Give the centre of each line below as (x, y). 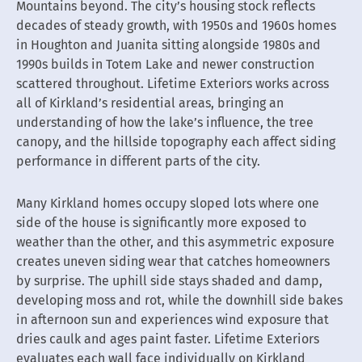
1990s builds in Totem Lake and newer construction (165, 64)
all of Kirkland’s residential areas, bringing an (150, 103)
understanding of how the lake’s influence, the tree (165, 122)
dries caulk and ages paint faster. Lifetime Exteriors (168, 339)
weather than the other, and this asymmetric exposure (175, 242)
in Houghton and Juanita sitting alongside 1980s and (168, 44)
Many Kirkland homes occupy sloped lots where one (168, 203)
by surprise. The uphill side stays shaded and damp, (169, 280)
